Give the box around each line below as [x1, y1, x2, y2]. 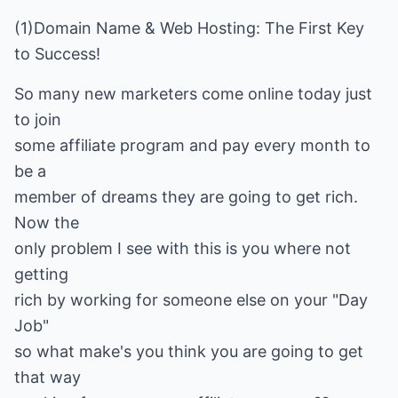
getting [14, 265, 68, 283]
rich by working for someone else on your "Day [14, 291, 368, 309]
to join [14, 110, 61, 129]
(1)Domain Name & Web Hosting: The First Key [14, 19, 364, 37]
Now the [14, 213, 79, 232]
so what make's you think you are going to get [14, 342, 363, 361]
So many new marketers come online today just [14, 84, 372, 103]
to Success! [14, 44, 100, 63]
